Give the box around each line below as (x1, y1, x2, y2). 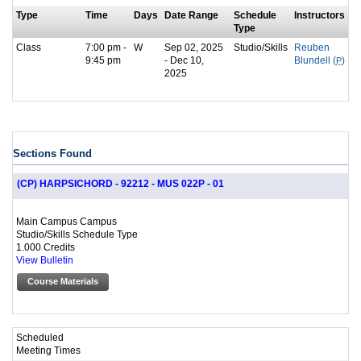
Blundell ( (294, 56, 336, 66)
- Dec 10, (164, 55, 204, 66)
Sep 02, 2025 (164, 42, 223, 53)
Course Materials (27, 276, 98, 286)
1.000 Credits (16, 241, 75, 252)
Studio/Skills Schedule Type (16, 228, 138, 239)
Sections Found (13, 147, 92, 160)
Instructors (294, 10, 345, 21)
